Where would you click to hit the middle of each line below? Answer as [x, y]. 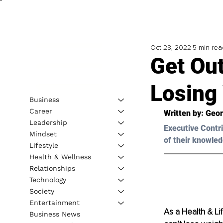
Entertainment [54, 202]
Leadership [48, 122]
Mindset [43, 134]
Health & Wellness [60, 157]
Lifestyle [44, 145]
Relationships [52, 168]
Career [41, 111]
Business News [55, 214]
